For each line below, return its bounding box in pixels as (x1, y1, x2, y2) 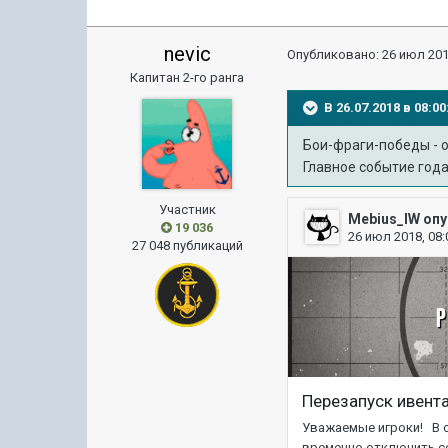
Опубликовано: (287, 47, 383, 62)
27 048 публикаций (131, 238, 243, 253)
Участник (158, 202, 216, 217)
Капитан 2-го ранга (130, 70, 245, 85)
